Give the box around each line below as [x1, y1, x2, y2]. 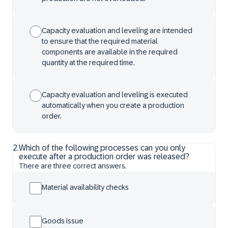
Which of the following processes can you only [19, 144, 185, 152]
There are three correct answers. [19, 162, 127, 170]
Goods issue [42, 217, 83, 225]
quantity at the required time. [42, 59, 135, 67]
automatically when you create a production [42, 101, 184, 109]
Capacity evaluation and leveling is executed [42, 91, 188, 99]
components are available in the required [42, 48, 178, 56]
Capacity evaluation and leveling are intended [42, 26, 192, 35]
